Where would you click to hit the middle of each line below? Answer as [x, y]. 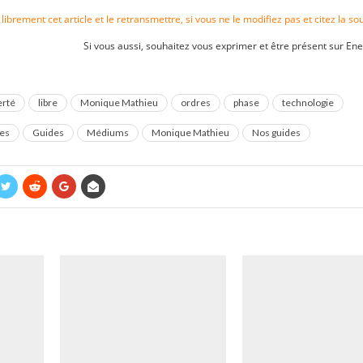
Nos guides [276, 132]
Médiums [108, 132]
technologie [308, 102]
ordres [196, 102]
